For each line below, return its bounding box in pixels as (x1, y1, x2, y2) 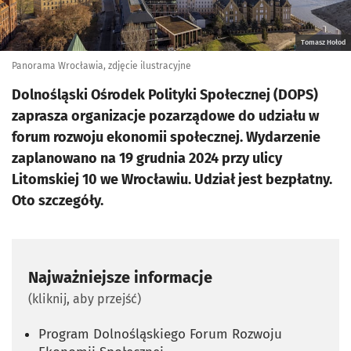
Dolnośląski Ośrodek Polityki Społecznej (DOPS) (12, 86, 318, 103)
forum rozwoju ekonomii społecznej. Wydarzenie (12, 128, 320, 146)
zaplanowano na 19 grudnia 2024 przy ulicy (12, 150, 282, 167)
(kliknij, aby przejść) (28, 291, 141, 306)
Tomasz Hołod (301, 38, 346, 46)
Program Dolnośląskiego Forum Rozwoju (38, 325, 282, 342)
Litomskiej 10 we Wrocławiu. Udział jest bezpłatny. (12, 171, 332, 188)
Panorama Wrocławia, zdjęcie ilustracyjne (12, 60, 191, 71)
